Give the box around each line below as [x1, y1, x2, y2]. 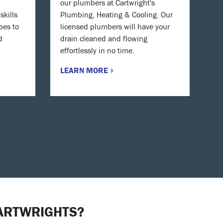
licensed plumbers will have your [60, 21, 170, 31]
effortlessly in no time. [60, 45, 134, 55]
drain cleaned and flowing [60, 33, 147, 43]
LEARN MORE [60, 65, 110, 75]
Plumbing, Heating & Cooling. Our [60, 9, 173, 19]
